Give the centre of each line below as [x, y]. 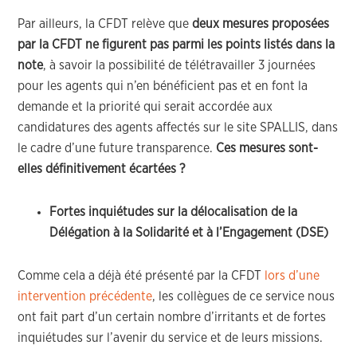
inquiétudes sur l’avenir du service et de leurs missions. [171, 338]
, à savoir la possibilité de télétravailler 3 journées [180, 65]
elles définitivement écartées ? [102, 169]
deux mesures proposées [261, 24]
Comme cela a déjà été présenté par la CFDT [141, 276]
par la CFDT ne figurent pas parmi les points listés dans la [177, 45]
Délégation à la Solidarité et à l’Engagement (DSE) [189, 233]
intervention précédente [85, 296]
